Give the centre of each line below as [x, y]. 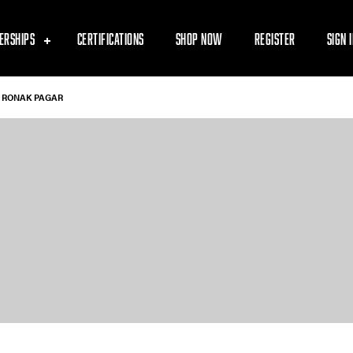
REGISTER [275, 38]
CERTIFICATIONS [110, 38]
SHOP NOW [199, 38]
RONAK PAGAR [32, 98]
